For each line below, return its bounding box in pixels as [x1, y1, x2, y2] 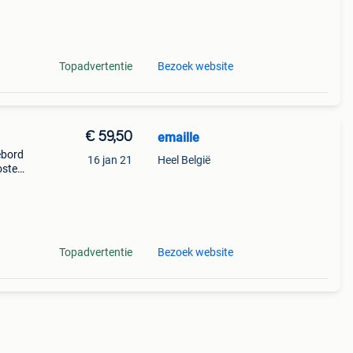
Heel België [157, 154, 210, 166]
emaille [157, 130, 199, 145]
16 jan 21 [87, 154, 132, 166]
